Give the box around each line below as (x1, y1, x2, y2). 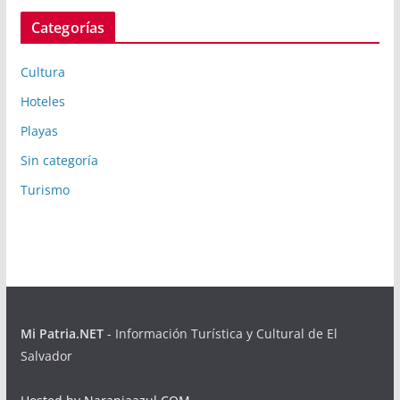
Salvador (20, 346, 72, 364)
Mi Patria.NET (20, 324, 104, 342)
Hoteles (20, 92, 65, 110)
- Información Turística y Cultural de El (103, 324, 337, 342)
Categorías (30, 17, 105, 37)
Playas (20, 121, 58, 139)
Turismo (20, 180, 70, 198)
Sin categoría (20, 151, 98, 169)
